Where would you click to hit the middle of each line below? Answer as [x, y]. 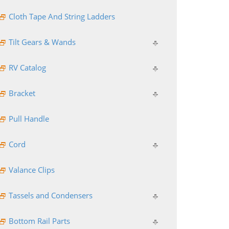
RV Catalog [27, 67]
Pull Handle [29, 118]
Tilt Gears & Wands [42, 42]
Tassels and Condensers [50, 195]
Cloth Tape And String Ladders [62, 16]
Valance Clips [31, 169]
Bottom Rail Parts [39, 221]
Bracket [22, 93]
